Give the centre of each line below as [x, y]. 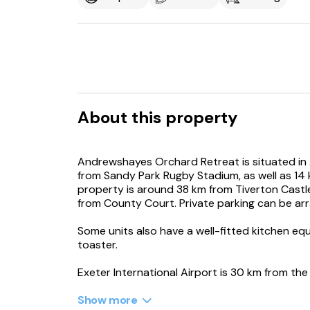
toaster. [98, 245]
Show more [108, 300]
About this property [157, 117]
